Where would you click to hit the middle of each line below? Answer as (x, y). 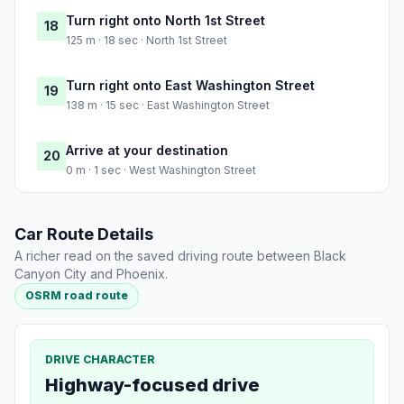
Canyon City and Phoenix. (91, 274)
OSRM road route (77, 296)
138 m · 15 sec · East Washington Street (168, 106)
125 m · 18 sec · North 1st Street (147, 41)
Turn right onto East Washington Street (190, 86)
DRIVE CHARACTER (100, 359)
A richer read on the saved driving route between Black (180, 256)
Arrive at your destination (147, 151)
